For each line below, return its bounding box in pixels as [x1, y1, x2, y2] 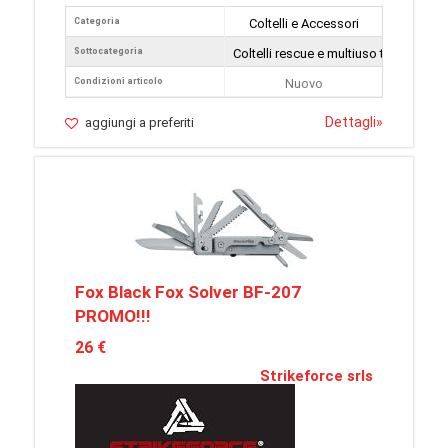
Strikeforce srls [260, 367, 373, 385]
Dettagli [325, 114, 376, 130]
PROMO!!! [75, 306, 151, 326]
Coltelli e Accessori [248, 16, 359, 31]
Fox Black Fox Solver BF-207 [75, 282, 301, 302]
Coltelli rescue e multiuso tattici [233, 46, 412, 61]
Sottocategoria [74, 46, 143, 56]
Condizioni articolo [74, 76, 163, 86]
